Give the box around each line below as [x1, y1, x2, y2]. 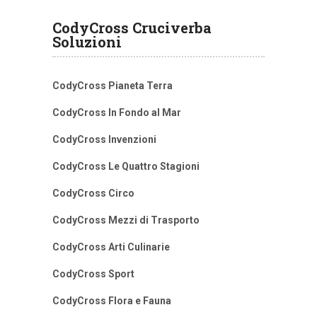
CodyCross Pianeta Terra [52, 80, 173, 92]
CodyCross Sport [52, 268, 134, 280]
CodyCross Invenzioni [52, 134, 156, 146]
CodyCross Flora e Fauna [52, 295, 171, 307]
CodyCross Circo [52, 188, 134, 200]
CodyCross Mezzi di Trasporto [52, 214, 200, 226]
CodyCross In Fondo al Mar [52, 107, 181, 119]
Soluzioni [52, 33, 122, 52]
